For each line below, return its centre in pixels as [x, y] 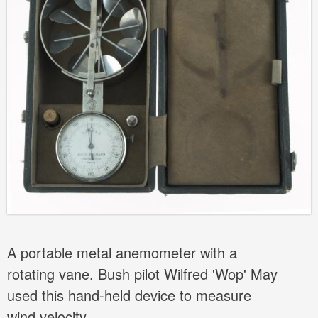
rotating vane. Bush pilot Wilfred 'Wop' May [142, 274]
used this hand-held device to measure [129, 295]
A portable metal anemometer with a [122, 253]
